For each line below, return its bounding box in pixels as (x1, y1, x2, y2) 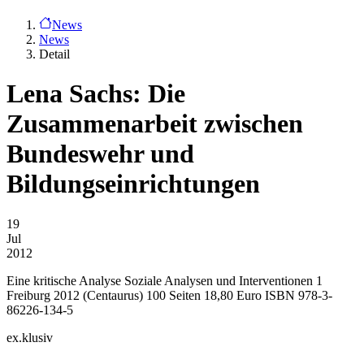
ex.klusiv (6, 330, 53, 344)
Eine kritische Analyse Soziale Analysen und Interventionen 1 (6, 273, 323, 288)
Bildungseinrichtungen (6, 169, 260, 199)
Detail (39, 47, 70, 61)
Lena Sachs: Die (6, 79, 185, 109)
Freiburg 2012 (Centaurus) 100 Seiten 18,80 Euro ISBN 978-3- (6, 288, 332, 302)
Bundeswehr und (6, 139, 194, 169)
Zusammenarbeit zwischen (6, 109, 303, 139)
